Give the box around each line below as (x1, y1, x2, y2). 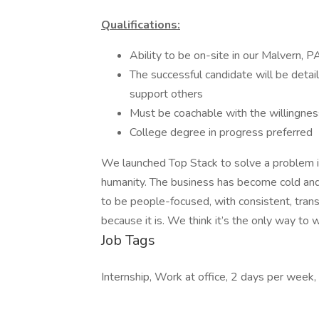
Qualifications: (101, 17, 180, 33)
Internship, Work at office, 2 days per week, (101, 269, 316, 285)
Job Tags (101, 231, 155, 250)
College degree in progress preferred (130, 125, 313, 140)
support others (130, 86, 203, 102)
